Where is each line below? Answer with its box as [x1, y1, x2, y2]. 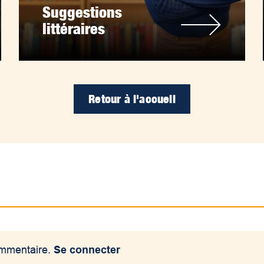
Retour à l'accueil [88, 91, 176, 106]
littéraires [42, 19, 105, 38]
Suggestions [42, 2, 123, 21]
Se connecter [54, 243, 121, 256]
